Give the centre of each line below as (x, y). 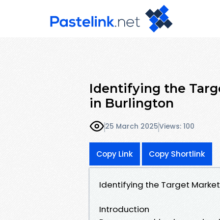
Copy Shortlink (177, 154)
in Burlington (132, 103)
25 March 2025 (132, 126)
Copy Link (115, 154)
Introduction (124, 209)
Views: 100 (177, 126)
